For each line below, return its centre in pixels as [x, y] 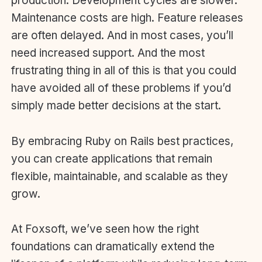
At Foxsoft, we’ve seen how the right [105, 229]
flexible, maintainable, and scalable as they [120, 176]
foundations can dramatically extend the [113, 247]
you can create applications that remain [112, 158]
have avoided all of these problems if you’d [121, 88]
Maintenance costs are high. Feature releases [127, 18]
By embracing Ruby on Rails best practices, [122, 141]
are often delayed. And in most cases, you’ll [122, 36]
